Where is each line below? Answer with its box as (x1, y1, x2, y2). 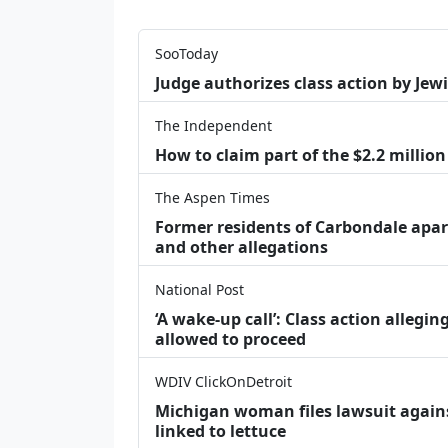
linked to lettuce (155, 419, 286, 442)
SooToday (155, 43, 218, 63)
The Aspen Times (155, 187, 270, 207)
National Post (155, 279, 244, 299)
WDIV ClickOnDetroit (155, 371, 292, 391)
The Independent (155, 115, 272, 135)
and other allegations (155, 235, 328, 258)
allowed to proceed (155, 327, 306, 350)
